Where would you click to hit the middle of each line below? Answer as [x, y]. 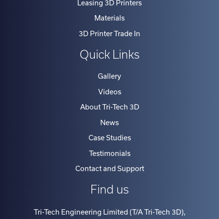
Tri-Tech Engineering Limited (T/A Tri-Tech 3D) [109, 212]
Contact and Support [109, 169]
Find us [109, 190]
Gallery [109, 77]
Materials [109, 18]
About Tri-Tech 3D [109, 107]
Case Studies [109, 138]
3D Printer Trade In [109, 33]
